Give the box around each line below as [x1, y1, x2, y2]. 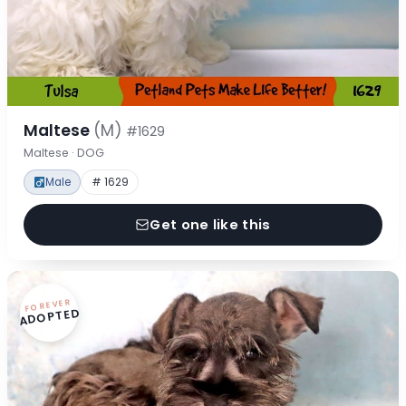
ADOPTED [17, 304, 82, 329]
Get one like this [150, 215, 271, 234]
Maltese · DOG [23, 145, 104, 161]
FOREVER [24, 296, 72, 314]
